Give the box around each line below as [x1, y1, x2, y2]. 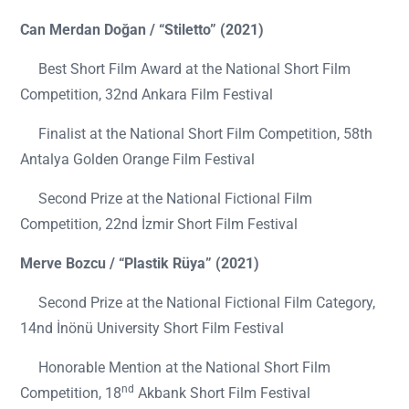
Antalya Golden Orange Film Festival [20, 151, 255, 168]
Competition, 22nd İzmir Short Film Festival [20, 215, 298, 233]
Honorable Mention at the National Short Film [20, 359, 330, 376]
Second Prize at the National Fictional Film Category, [20, 294, 375, 311]
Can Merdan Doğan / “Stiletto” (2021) [20, 21, 264, 38]
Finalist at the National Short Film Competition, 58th [20, 125, 372, 142]
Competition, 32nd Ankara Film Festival [20, 86, 273, 103]
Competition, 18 [20, 384, 121, 402]
